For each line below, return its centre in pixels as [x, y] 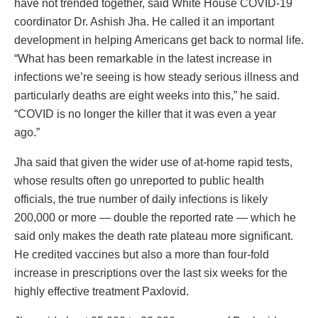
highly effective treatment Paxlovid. [102, 292]
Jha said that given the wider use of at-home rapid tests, [153, 163]
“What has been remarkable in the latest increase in [143, 59]
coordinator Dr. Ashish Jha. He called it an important [144, 22]
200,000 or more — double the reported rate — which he [155, 218]
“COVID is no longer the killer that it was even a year [145, 114]
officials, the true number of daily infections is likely [141, 199]
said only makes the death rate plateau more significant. [154, 236]
